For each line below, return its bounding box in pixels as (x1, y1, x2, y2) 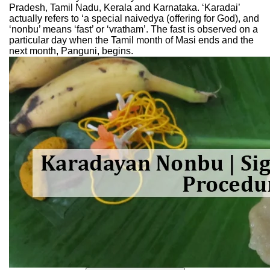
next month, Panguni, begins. (9, 46, 133, 56)
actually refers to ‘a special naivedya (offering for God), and (9, 13, 259, 24)
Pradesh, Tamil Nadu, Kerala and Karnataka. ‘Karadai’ (9, 2, 240, 13)
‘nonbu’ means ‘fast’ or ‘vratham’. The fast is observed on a (9, 24, 258, 34)
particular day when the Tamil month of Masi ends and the (9, 35, 254, 45)
